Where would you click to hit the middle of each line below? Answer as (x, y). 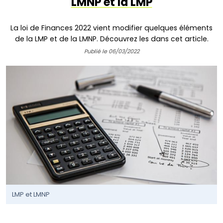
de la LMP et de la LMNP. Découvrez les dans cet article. (111, 39)
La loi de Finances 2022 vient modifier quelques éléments (111, 28)
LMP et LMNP (31, 194)
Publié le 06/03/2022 (111, 52)
